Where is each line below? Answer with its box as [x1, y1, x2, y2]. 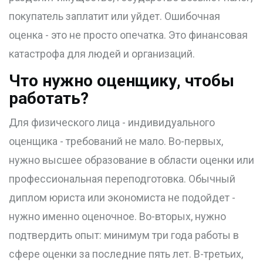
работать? [9, 89, 89, 109]
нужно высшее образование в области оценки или [9, 154, 254, 167]
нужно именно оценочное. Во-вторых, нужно [9, 210, 226, 223]
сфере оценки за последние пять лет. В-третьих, [9, 248, 243, 261]
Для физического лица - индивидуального [9, 116, 215, 129]
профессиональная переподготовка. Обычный [9, 173, 235, 186]
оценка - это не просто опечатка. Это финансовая [9, 29, 248, 42]
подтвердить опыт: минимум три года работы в [9, 229, 239, 242]
